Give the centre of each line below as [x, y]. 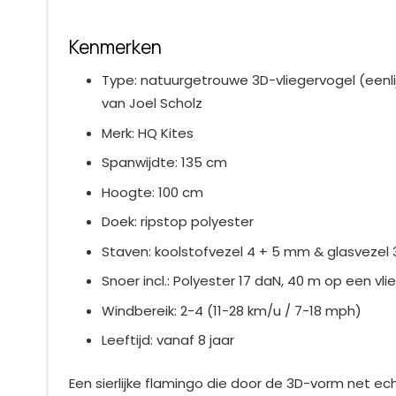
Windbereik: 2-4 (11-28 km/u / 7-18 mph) [232, 310]
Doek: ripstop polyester [178, 222]
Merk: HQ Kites [148, 133]
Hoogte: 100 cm [152, 192]
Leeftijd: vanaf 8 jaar [168, 340]
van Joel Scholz [152, 103]
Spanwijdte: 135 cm [164, 163]
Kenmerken [115, 46]
